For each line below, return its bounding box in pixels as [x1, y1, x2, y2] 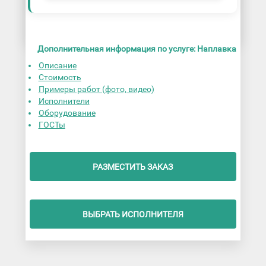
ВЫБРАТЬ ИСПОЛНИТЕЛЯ [82, 209, 183, 219]
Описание [38, 61, 77, 71]
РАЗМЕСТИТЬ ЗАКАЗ [93, 161, 173, 172]
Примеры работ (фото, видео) [38, 84, 154, 94]
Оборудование [38, 108, 96, 118]
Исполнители [38, 96, 90, 106]
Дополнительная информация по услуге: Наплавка [37, 44, 236, 54]
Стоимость [38, 72, 81, 83]
